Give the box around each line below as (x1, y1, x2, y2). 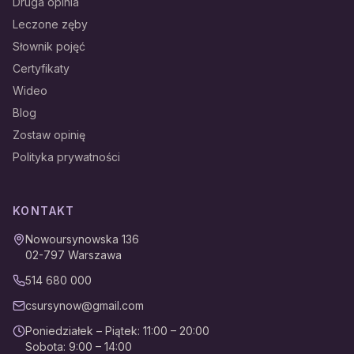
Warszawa (68, 248, 122, 262)
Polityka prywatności (13, 150, 120, 164)
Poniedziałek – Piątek (25, 324, 137, 337)
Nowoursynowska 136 (25, 232, 139, 246)
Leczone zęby (13, 17, 88, 31)
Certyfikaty (13, 62, 70, 75)
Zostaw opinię (13, 128, 85, 141)
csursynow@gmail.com (25, 299, 144, 312)
